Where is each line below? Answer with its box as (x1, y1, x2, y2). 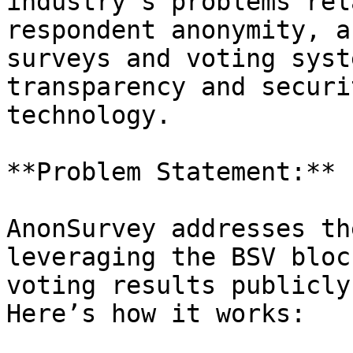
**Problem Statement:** (6, 158, 336, 186)
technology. (6, 101, 171, 129)
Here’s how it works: (6, 299, 306, 328)
